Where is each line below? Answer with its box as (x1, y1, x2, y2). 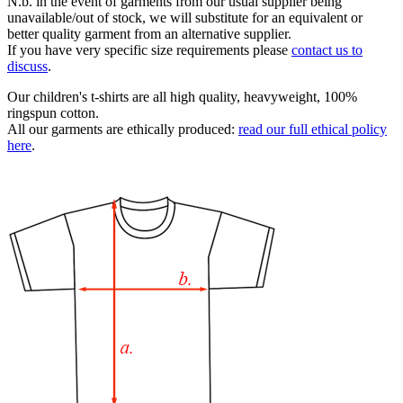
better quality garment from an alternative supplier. (7, 26, 291, 42)
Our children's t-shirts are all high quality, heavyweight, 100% (7, 89, 357, 105)
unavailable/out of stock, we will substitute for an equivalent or (7, 10, 363, 26)
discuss (7, 58, 48, 75)
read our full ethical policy (238, 121, 387, 138)
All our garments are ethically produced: (7, 121, 238, 138)
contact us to (291, 42, 363, 58)
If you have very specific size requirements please (7, 42, 291, 58)
